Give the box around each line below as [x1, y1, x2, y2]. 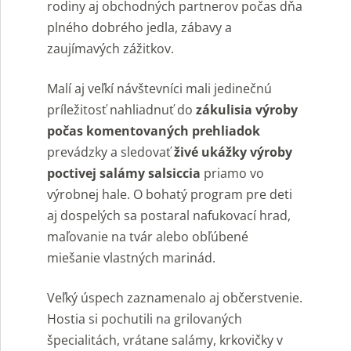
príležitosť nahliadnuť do [47, 100, 196, 118]
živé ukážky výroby [174, 143, 292, 161]
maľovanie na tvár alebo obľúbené [47, 227, 248, 245]
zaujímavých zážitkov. [47, 39, 174, 57]
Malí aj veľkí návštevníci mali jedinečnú [47, 79, 272, 97]
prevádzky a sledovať [47, 143, 174, 161]
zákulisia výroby [196, 100, 298, 118]
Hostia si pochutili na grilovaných [47, 309, 242, 327]
